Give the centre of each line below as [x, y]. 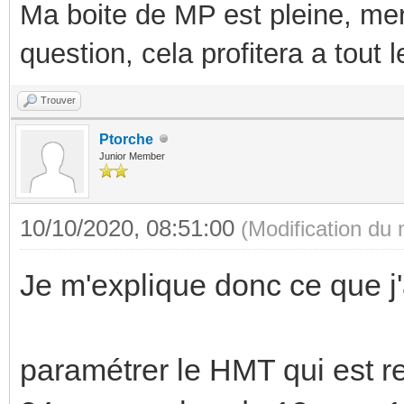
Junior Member [132, 156]
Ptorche [126, 139]
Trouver [58, 100]
